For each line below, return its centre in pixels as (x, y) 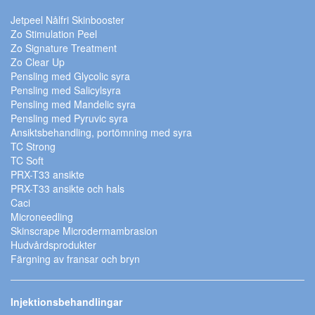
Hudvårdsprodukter (53, 245)
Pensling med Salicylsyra (66, 90)
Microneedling (42, 217)
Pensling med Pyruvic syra (69, 118)
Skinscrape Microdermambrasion (84, 231)
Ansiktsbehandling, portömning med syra (101, 132)
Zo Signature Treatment (64, 48)
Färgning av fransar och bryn (75, 259)
